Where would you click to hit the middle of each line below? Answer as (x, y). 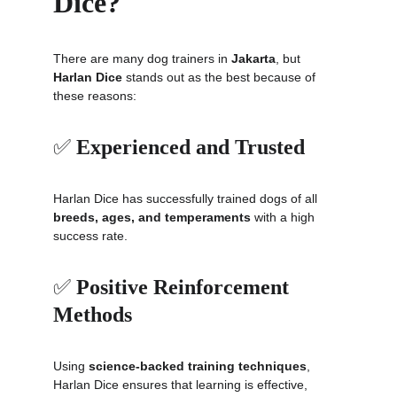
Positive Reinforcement (185, 287)
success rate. (90, 236)
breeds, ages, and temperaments (152, 217)
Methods (93, 315)
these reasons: (95, 96)
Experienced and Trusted (191, 147)
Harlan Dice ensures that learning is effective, (182, 385)
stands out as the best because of (221, 77)
